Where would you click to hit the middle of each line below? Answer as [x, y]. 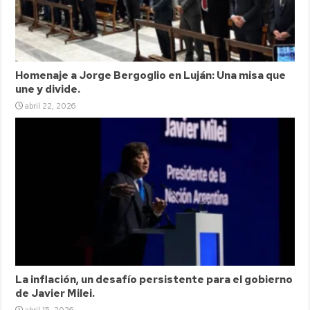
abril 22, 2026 [51, 106]
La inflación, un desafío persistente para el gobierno [154, 280]
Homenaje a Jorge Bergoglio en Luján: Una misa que [151, 75]
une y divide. [48, 89]
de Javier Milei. [55, 294]
